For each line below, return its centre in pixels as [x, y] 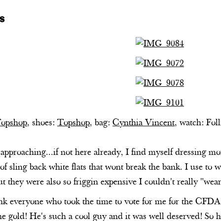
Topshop [74, 124]
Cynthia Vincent [144, 124]
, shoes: [42, 124]
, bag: [101, 124]
